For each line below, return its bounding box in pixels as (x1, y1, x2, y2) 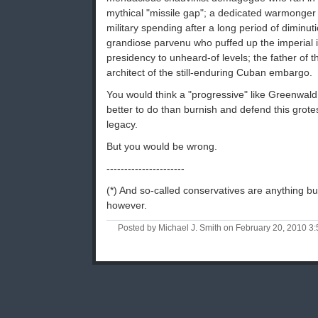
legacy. (106, 119, 138, 131)
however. (106, 199, 147, 212)
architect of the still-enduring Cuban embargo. (106, 67, 312, 79)
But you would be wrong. (106, 141, 217, 153)
